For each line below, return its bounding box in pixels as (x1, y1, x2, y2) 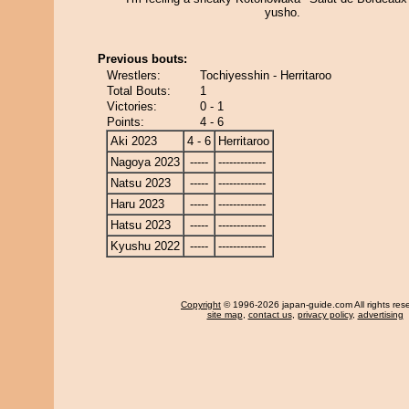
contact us (247, 309, 292, 320)
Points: (107, 115, 144, 129)
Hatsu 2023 (110, 218, 171, 232)
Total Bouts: (107, 84, 171, 98)
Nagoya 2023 (110, 155, 180, 169)
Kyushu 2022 (110, 239, 180, 253)
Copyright (181, 299, 221, 309)
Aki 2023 (110, 134, 157, 148)
